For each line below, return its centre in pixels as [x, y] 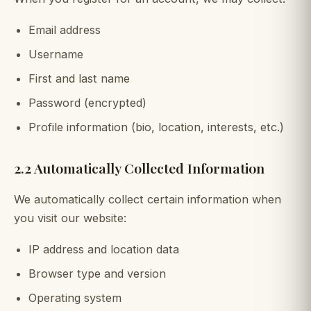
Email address [64, 30]
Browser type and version [97, 273]
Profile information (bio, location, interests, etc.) [156, 127]
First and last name [79, 79]
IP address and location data [103, 249]
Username [56, 54]
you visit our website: [70, 218]
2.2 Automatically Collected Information [139, 168]
